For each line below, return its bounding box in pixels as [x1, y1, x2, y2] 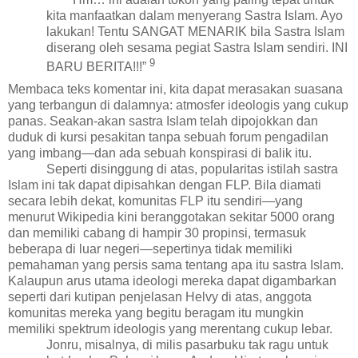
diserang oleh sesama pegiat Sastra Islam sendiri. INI [46, 41, 348, 54]
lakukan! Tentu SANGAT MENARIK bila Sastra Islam [46, 25, 344, 38]
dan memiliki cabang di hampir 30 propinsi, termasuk [8, 226, 306, 241]
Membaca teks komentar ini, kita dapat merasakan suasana [8, 82, 343, 97]
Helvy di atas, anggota [185, 290, 312, 304]
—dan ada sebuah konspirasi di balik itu [82, 146, 308, 161]
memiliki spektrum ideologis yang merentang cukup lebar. [8, 322, 332, 336]
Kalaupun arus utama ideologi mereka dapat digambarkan [8, 274, 336, 288]
